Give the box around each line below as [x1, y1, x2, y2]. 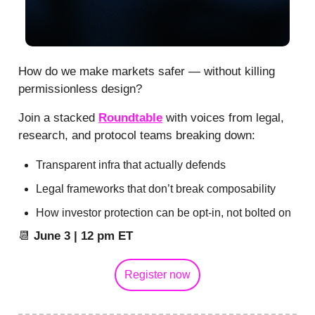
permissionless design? [18, 82, 142, 96]
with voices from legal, [162, 111, 284, 125]
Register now [124, 269, 191, 281]
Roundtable [98, 111, 162, 125]
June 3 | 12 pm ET [34, 229, 133, 243]
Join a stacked [18, 111, 98, 125]
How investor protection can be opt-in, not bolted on [36, 207, 291, 219]
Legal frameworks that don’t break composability [36, 183, 276, 195]
